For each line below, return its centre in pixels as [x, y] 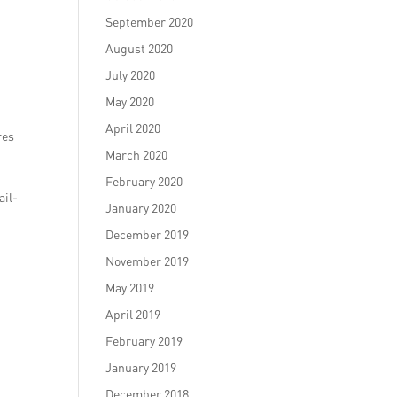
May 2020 [130, 101]
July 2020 [131, 75]
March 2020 [137, 155]
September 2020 [150, 22]
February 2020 [144, 181]
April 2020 [133, 128]
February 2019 [144, 341]
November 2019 [148, 261]
